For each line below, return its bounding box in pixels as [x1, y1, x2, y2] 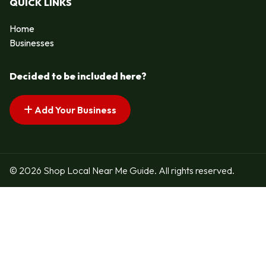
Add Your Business [33, 104, 116, 116]
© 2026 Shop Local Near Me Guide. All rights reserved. [9, 164, 235, 176]
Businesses [9, 37, 54, 49]
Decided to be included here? [9, 70, 147, 83]
